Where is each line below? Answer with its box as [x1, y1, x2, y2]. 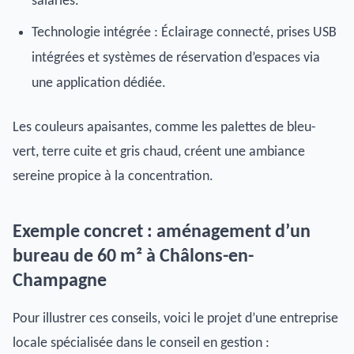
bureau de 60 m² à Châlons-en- [13, 247, 254, 266]
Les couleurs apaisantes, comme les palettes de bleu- [13, 120, 316, 135]
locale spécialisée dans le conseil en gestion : [13, 336, 269, 351]
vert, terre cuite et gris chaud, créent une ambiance [13, 145, 305, 160]
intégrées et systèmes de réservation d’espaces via [32, 51, 320, 66]
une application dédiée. [32, 76, 166, 91]
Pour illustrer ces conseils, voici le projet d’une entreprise [13, 311, 338, 326]
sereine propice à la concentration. [13, 169, 213, 184]
